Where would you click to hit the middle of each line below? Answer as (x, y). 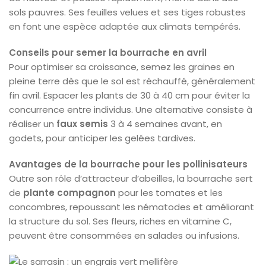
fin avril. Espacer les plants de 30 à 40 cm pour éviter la (129, 95)
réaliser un (33, 123)
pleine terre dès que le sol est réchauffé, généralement (132, 81)
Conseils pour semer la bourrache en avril (108, 52)
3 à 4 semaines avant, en (165, 123)
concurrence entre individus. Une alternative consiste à (131, 109)
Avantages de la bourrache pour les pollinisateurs (128, 164)
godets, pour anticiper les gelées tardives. (102, 138)
